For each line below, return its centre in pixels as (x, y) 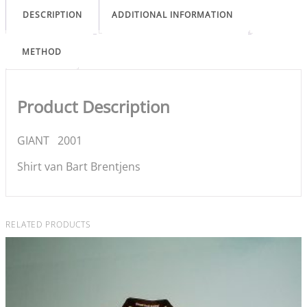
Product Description (94, 106)
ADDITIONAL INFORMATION (172, 15)
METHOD (42, 52)
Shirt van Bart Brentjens (79, 166)
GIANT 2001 (50, 140)
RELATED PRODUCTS (48, 224)
